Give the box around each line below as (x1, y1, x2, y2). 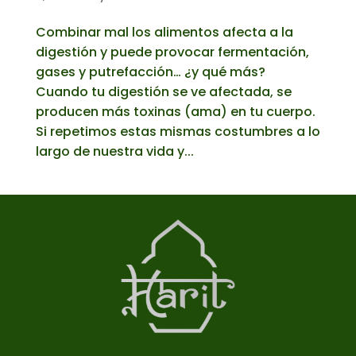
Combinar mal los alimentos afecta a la (35, 22, 293, 41)
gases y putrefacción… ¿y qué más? (35, 62, 265, 81)
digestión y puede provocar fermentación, (35, 42, 309, 61)
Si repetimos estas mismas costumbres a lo (35, 122, 320, 141)
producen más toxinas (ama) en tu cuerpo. (35, 102, 315, 121)
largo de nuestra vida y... (35, 141, 194, 161)
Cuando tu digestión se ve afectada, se (35, 82, 292, 101)
